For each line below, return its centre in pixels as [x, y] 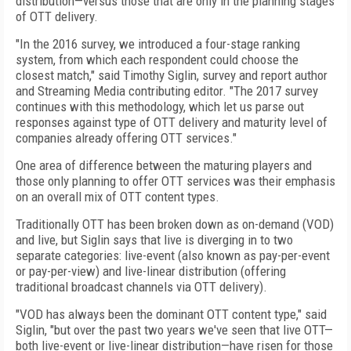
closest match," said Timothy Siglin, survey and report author [172, 75]
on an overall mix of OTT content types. [118, 197]
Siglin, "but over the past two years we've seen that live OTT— [174, 330]
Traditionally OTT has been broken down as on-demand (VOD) [175, 224]
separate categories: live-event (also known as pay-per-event [173, 255]
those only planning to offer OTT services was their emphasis [175, 181]
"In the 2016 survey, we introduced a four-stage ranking [158, 44]
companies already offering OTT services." [126, 138]
